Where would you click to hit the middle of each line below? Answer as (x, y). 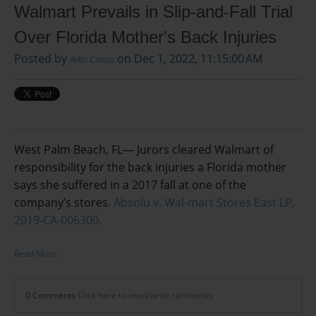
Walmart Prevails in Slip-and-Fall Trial (153, 11)
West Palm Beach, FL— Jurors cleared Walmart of (144, 149)
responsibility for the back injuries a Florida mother (150, 167)
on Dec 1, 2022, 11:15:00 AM (188, 58)
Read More (36, 253)
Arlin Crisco (92, 60)
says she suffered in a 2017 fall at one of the (130, 184)
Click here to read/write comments (145, 295)
